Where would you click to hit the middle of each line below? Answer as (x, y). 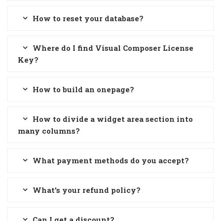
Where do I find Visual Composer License (113, 48)
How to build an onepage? (83, 89)
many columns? (49, 131)
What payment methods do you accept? (111, 160)
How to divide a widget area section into (113, 119)
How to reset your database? (88, 18)
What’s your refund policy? (87, 190)
